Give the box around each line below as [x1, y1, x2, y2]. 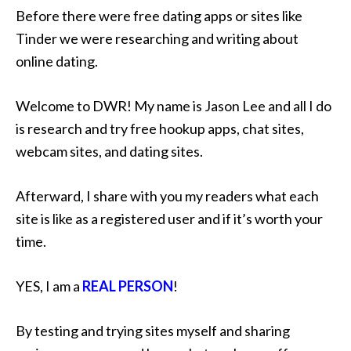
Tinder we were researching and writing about [16, 29, 299, 47]
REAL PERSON [82, 277, 173, 295]
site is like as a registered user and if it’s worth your [16, 209, 323, 227]
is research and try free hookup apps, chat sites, [16, 119, 304, 137]
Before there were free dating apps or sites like [16, 6, 302, 24]
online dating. [16, 52, 98, 70]
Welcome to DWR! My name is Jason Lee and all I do [16, 96, 331, 114]
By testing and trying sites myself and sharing [16, 321, 290, 339]
